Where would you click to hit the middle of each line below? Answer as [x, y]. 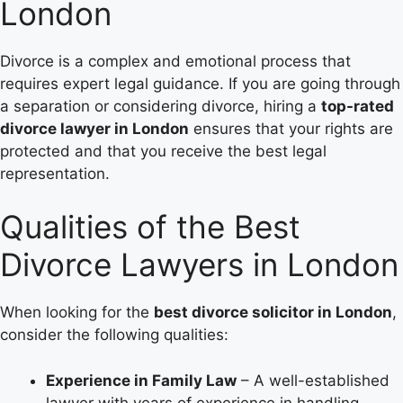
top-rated [358, 106]
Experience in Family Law [141, 380]
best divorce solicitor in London [273, 313]
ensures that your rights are [291, 128]
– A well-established [313, 380]
